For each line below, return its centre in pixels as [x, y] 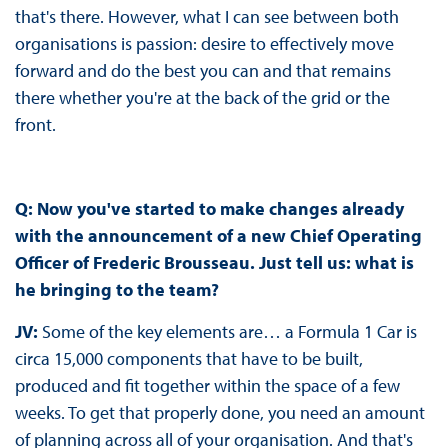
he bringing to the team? [118, 290]
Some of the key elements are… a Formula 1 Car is [229, 332]
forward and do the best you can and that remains [202, 71]
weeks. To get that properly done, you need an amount [219, 413]
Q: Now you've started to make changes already [209, 209]
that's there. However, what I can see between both [206, 17]
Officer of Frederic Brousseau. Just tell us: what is [214, 263]
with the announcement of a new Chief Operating [218, 236]
